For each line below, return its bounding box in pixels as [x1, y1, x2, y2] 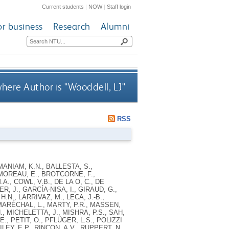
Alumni [100, 20, 130, 33]
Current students [42, 3, 84, 10]
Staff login [107, 3, 131, 10]
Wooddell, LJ [67, 81, 122, 94]
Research [53, 20, 90, 33]
